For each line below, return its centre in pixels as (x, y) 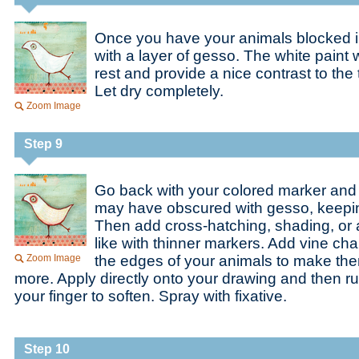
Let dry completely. (159, 91)
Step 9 (43, 144)
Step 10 (47, 349)
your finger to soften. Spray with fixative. (151, 296)
